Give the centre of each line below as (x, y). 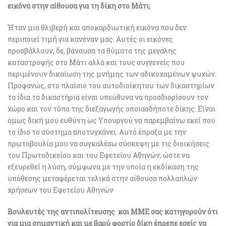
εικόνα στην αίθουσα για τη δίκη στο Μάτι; (79, 6)
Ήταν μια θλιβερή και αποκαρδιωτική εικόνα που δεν (97, 28)
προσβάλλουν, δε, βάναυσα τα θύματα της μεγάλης (92, 51)
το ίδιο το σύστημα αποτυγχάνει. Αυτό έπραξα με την (97, 132)
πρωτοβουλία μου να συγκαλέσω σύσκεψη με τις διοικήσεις (108, 144)
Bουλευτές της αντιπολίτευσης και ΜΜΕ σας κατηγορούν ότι (113, 212)
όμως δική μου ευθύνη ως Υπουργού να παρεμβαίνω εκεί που (111, 121)
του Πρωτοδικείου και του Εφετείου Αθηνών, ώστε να (99, 155)
